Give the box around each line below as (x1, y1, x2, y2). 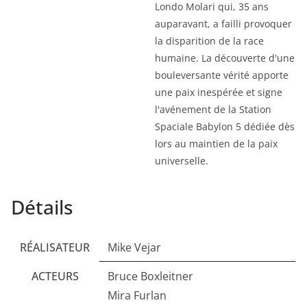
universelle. (155, 154, 208, 168)
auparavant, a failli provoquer (155, 17, 292, 31)
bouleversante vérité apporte (155, 69, 288, 82)
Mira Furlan (108, 288, 167, 304)
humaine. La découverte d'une (155, 51, 295, 65)
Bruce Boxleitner (108, 269, 193, 284)
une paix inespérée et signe (155, 86, 282, 99)
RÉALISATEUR (20, 240, 90, 256)
